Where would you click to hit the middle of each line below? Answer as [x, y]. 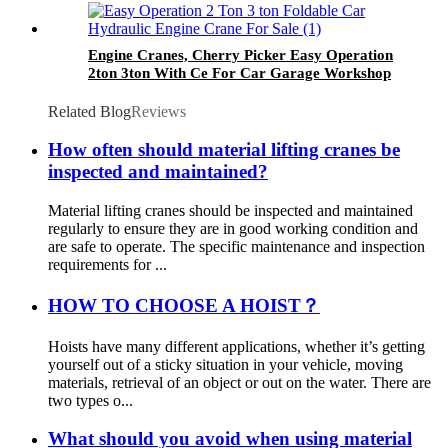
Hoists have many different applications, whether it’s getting [236, 346]
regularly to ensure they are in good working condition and [233, 229]
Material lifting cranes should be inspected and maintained [230, 211]
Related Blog [89, 111]
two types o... [90, 400]
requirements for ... [107, 265]
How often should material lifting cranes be [224, 150]
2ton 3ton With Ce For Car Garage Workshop [239, 72]
